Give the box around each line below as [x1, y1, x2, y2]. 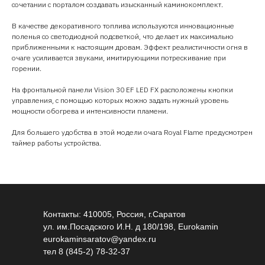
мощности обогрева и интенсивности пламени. [12, 106, 168, 116]
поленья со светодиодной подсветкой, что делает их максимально [12, 32, 234, 41]
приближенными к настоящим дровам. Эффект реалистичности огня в [12, 43, 248, 52]
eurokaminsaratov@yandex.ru [43, 234, 156, 244]
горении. [12, 64, 41, 73]
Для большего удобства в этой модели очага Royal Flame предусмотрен [12, 128, 253, 137]
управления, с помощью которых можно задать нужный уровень [12, 96, 228, 105]
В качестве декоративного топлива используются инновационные [12, 21, 234, 31]
